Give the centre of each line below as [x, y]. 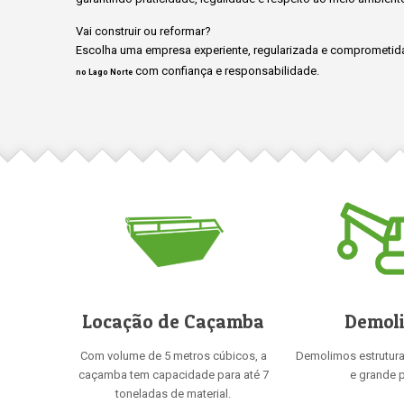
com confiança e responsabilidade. [226, 71]
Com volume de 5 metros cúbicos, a [173, 356]
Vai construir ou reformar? [143, 31]
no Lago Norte [104, 72]
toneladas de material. [173, 394]
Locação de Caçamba [173, 321]
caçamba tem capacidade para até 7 [173, 375]
